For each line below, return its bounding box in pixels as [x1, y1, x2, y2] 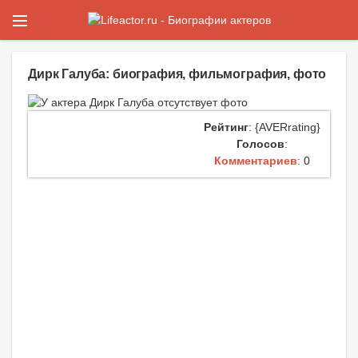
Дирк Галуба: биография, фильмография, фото [28, 66, 327, 82]
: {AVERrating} [248, 121, 320, 134]
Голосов [236, 137, 284, 151]
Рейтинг [203, 121, 249, 134]
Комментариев [213, 154, 297, 168]
